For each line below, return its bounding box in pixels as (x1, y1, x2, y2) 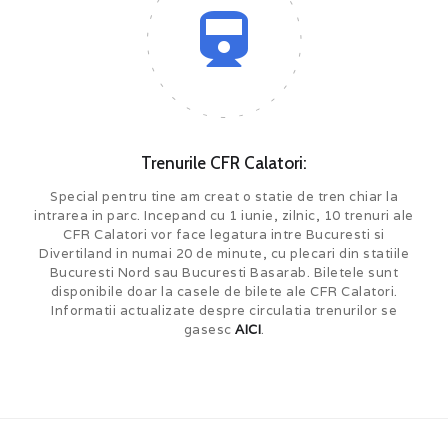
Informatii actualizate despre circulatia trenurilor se (51, 301, 397, 319)
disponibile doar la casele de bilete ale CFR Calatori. (50, 282, 398, 300)
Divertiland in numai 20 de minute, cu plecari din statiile (39, 244, 409, 262)
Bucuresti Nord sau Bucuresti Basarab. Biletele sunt (49, 263, 399, 281)
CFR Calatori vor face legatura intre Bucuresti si (63, 225, 385, 243)
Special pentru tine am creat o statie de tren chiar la (50, 187, 398, 205)
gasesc (183, 320, 235, 338)
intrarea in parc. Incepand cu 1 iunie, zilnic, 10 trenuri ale (34, 206, 414, 224)
